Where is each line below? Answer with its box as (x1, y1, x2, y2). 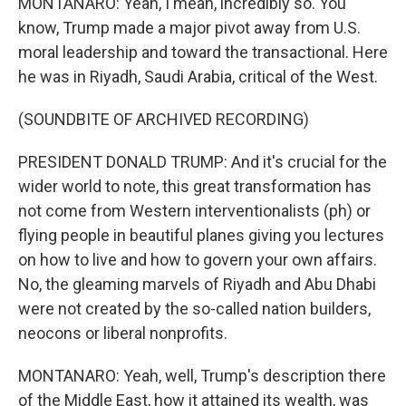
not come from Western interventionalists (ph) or (18, 201, 371, 220)
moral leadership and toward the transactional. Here (18, 43, 388, 62)
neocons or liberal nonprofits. (18, 324, 227, 343)
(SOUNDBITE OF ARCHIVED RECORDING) (18, 110, 309, 129)
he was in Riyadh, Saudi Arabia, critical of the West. (18, 67, 378, 86)
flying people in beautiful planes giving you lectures (18, 226, 384, 245)
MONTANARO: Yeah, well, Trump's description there (18, 366, 386, 385)
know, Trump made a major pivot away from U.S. (18, 18, 361, 37)
